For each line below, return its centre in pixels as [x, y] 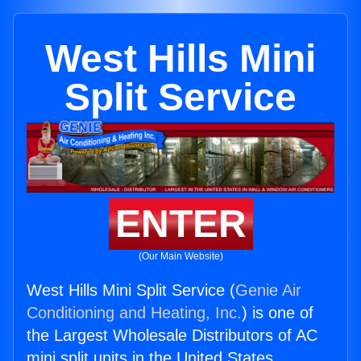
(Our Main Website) [180, 257]
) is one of [278, 313]
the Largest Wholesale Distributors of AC [172, 336]
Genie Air [268, 290]
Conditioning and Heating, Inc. [134, 313]
